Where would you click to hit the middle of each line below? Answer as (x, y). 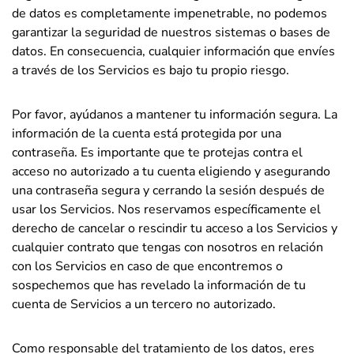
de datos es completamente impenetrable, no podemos (169, 13)
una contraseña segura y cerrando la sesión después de (168, 190)
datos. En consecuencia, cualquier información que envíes (173, 51)
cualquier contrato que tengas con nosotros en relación (168, 247)
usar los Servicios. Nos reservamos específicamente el (166, 209)
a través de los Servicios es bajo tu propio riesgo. (151, 70)
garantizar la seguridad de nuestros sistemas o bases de (171, 32)
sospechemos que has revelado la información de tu (159, 285)
